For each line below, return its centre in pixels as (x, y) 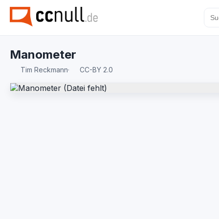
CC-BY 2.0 (95, 70)
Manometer (43, 55)
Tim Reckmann (44, 70)
